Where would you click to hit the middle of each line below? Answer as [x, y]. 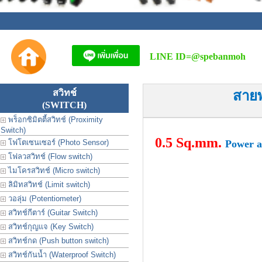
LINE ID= [170, 56]
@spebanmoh [218, 56]
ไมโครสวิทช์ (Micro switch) [53, 170]
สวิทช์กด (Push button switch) [57, 241]
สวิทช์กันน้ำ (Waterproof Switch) [61, 255]
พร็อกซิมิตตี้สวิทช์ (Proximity [54, 120]
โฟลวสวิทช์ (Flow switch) [49, 156]
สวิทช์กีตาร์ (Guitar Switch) [52, 213]
